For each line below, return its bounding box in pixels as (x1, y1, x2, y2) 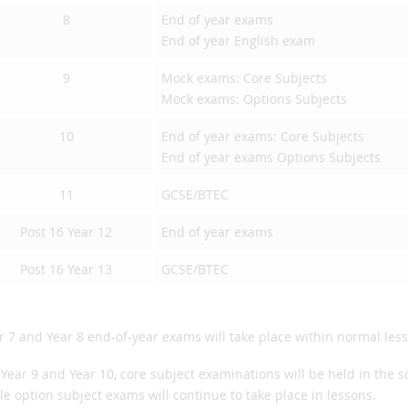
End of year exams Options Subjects (161, 148, 381, 166)
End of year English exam (161, 32, 315, 49)
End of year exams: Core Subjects (161, 127, 364, 145)
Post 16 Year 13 (20, 260, 112, 278)
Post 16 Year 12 (20, 223, 112, 240)
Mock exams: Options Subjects (161, 90, 347, 107)
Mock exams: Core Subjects (161, 69, 327, 87)
